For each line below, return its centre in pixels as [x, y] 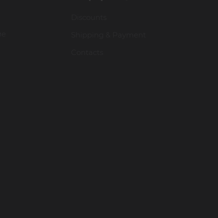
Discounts [89, 17]
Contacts [87, 52]
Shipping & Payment [109, 35]
